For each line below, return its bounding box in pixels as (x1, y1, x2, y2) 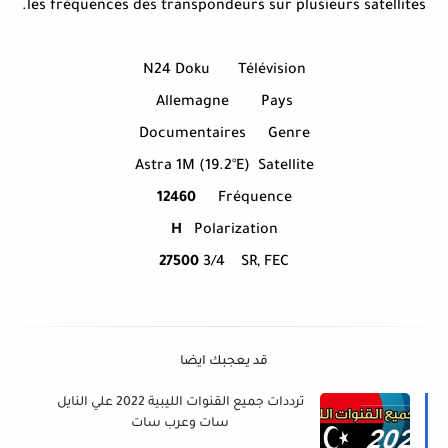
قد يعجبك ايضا (180, 355, 268, 370)
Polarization (193, 223, 278, 240)
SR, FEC (241, 255, 289, 272)
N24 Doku (142, 63, 210, 80)
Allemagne (155, 95, 229, 112)
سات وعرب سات (131, 417, 229, 432)
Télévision (237, 63, 306, 80)
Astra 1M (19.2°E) (134, 159, 250, 176)
